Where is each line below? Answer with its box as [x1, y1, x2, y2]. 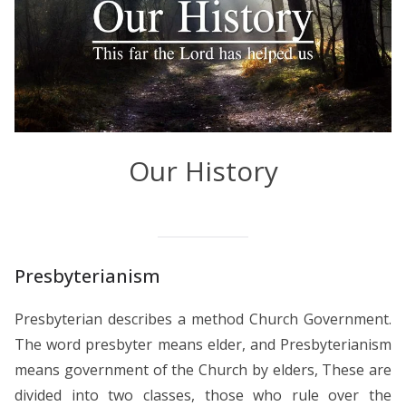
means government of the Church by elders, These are [14, 359, 391, 380]
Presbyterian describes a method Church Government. [14, 308, 391, 329]
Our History [128, 151, 278, 189]
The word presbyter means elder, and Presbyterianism [14, 333, 391, 354]
